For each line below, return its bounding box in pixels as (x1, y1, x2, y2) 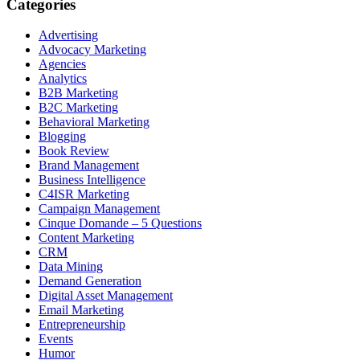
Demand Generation (39, 274, 141, 288)
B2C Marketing (39, 100, 118, 115)
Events (39, 332, 73, 346)
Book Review (39, 144, 109, 158)
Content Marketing (39, 231, 134, 245)
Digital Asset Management (39, 288, 173, 303)
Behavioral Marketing (39, 115, 149, 129)
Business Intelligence (39, 173, 145, 187)
